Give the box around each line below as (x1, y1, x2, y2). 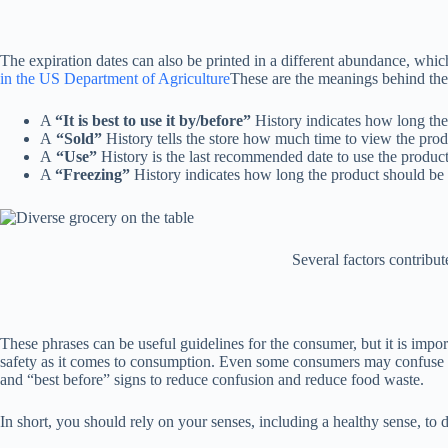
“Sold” (52, 129, 106, 147)
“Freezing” (55, 165, 130, 183)
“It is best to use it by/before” (55, 111, 255, 129)
